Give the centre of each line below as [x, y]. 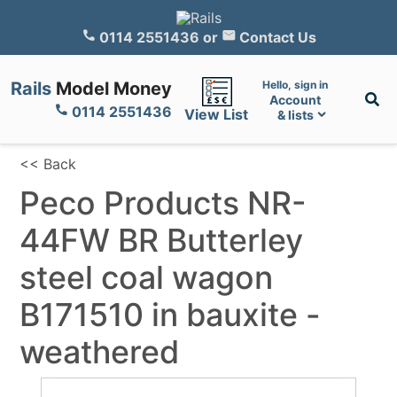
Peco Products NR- [163, 202]
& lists [295, 114]
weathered [100, 351]
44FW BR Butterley [162, 240]
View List [216, 115]
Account [295, 99]
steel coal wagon [147, 277]
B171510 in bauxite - [171, 314]
